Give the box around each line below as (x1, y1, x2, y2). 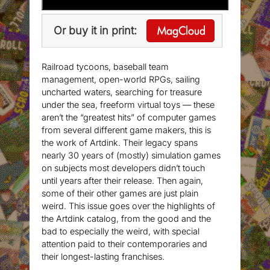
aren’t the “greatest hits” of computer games (42, 112, 216, 123)
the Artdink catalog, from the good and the (42, 213, 212, 224)
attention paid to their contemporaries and (42, 239, 208, 250)
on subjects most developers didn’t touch (42, 163, 206, 174)
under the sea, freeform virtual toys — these (42, 99, 215, 110)
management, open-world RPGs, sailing (42, 74, 201, 85)
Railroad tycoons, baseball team (42, 61, 169, 72)
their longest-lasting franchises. (42, 251, 165, 262)
